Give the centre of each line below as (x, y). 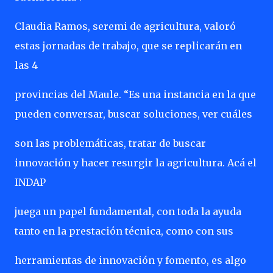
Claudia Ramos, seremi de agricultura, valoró (125, 26)
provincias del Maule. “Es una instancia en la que (135, 94)
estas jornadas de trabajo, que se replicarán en (128, 46)
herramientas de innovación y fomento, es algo (130, 260)
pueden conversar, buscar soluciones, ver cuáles (133, 114)
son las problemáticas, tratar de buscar (110, 143)
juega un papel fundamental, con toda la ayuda (128, 211)
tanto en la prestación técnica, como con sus (124, 231)
